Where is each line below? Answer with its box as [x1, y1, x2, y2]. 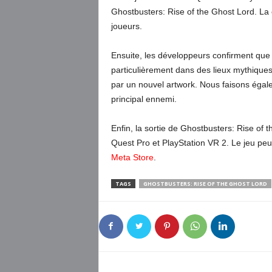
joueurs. [110, 21, 142, 31]
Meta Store [110, 152, 154, 162]
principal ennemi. [110, 94, 177, 104]
